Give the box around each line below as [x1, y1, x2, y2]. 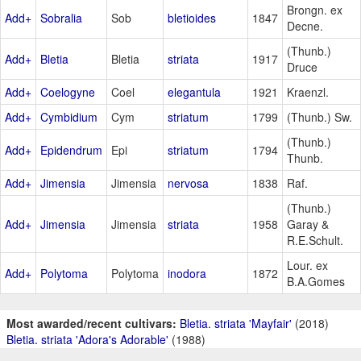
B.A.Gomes [287, 273, 345, 290]
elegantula [168, 84, 221, 101]
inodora [168, 265, 206, 282]
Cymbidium [40, 109, 98, 126]
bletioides [168, 10, 216, 27]
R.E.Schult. [287, 232, 343, 249]
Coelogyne [40, 84, 95, 101]
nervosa [168, 175, 209, 192]
